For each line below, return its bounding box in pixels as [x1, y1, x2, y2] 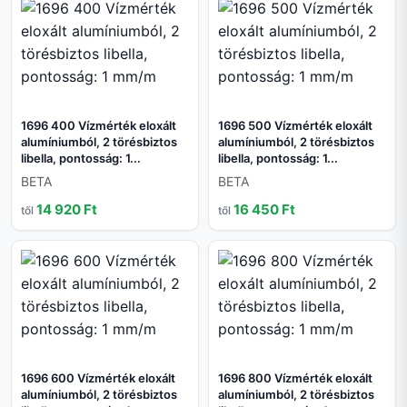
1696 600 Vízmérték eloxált [21, 371, 175, 386]
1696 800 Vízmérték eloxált [218, 371, 372, 386]
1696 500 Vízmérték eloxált [218, 118, 372, 134]
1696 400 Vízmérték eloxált [21, 118, 176, 134]
